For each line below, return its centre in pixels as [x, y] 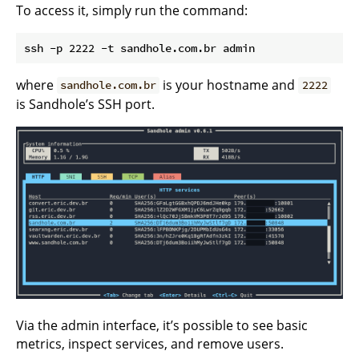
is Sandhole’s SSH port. [85, 104]
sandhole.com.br [109, 85]
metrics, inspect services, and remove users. [150, 343]
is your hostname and [229, 85]
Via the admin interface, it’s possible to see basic [162, 325]
